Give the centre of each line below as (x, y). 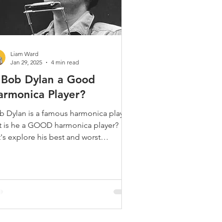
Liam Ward (24, 54)
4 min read (65, 62)
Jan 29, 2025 (26, 62)
